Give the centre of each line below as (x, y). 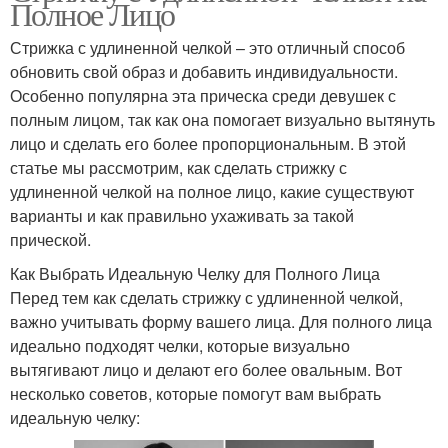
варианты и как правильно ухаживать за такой (182, 216)
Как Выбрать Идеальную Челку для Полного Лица (195, 274)
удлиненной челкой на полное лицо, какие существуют (212, 192)
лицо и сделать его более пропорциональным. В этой (208, 144)
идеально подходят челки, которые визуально (180, 346)
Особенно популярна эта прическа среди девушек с (203, 96)
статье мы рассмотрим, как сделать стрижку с (178, 168)
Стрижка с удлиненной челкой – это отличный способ (207, 48)
